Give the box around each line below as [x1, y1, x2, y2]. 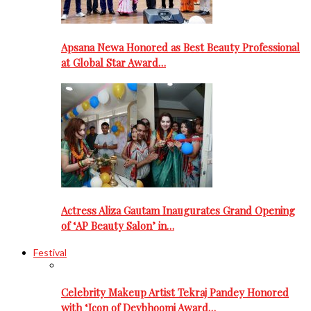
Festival [33, 246, 67, 259]
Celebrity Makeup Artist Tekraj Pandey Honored [61, 285, 289, 299]
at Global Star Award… [61, 55, 166, 69]
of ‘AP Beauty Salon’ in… [61, 219, 174, 233]
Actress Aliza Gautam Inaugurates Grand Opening [61, 203, 295, 218]
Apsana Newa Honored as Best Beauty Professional [61, 40, 300, 54]
